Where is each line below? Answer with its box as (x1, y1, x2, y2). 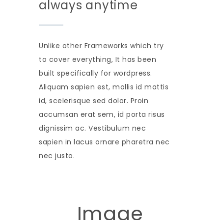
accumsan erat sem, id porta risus (39, 109, 165, 119)
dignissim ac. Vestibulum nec (39, 123, 146, 133)
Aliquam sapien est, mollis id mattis (39, 82, 168, 92)
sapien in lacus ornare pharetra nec (39, 137, 170, 147)
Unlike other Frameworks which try (39, 40, 164, 51)
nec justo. (39, 150, 75, 161)
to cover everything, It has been (39, 54, 156, 64)
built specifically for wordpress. (39, 68, 152, 78)
